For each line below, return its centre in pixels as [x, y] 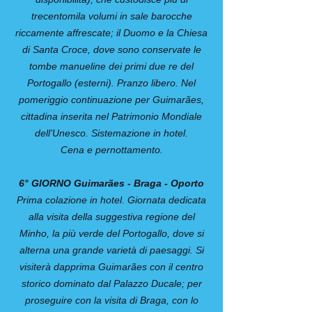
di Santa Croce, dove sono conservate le [111, 49]
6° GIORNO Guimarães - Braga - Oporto [111, 183]
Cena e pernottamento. [111, 150]
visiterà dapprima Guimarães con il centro [111, 267]
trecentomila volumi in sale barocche [111, 16]
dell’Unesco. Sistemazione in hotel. [111, 133]
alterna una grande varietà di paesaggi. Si [111, 250]
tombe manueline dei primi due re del [111, 66]
